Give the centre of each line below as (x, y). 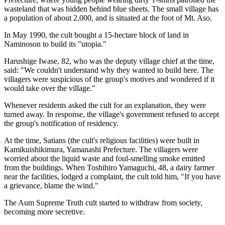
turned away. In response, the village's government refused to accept (111, 114)
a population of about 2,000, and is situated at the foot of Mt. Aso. (108, 18)
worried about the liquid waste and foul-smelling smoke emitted (104, 158)
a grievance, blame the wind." (51, 185)
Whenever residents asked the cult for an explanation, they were (105, 105)
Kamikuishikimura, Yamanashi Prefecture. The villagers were (101, 149)
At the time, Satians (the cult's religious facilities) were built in (102, 140)
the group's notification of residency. (61, 123)
